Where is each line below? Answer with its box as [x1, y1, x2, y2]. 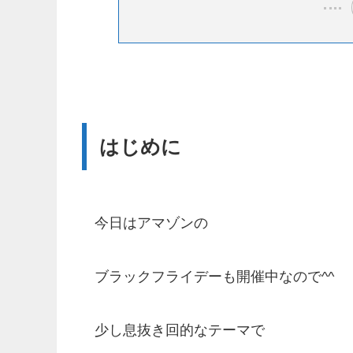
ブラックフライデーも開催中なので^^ [95, 268, 334, 284]
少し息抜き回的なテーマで [95, 321, 265, 338]
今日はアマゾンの [95, 214, 208, 231]
